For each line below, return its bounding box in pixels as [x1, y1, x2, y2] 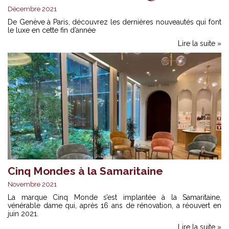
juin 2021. [8, 210, 38, 218]
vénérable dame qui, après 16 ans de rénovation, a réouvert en [8, 201, 221, 210]
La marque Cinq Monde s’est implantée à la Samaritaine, [8, 193, 221, 202]
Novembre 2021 [8, 180, 57, 189]
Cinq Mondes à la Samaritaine [8, 164, 163, 177]
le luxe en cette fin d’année [8, 26, 96, 34]
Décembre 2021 [8, 5, 57, 13]
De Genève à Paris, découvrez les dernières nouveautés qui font [8, 17, 221, 26]
